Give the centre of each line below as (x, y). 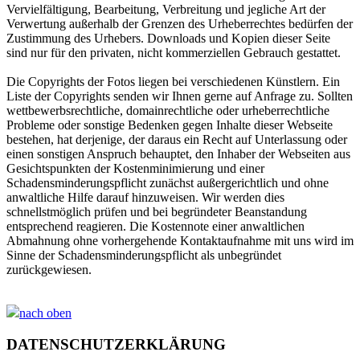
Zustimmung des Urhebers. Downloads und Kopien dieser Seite (168, 39)
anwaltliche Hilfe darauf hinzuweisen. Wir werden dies (145, 198)
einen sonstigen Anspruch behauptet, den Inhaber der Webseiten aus (178, 154)
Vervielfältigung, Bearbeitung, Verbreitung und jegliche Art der (166, 10)
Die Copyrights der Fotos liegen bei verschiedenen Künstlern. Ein (173, 82)
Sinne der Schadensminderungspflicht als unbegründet (144, 256)
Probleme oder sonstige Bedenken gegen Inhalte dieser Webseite (170, 125)
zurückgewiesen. (49, 270)
